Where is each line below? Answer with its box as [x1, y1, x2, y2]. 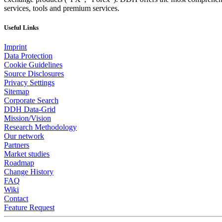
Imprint [4, 42, 27, 51]
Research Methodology [4, 122, 77, 131]
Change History [4, 167, 54, 176]
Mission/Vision [4, 113, 51, 122]
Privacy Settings [4, 78, 55, 87]
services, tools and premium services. [4, 3, 119, 12]
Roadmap [4, 158, 34, 167]
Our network [4, 131, 44, 140]
